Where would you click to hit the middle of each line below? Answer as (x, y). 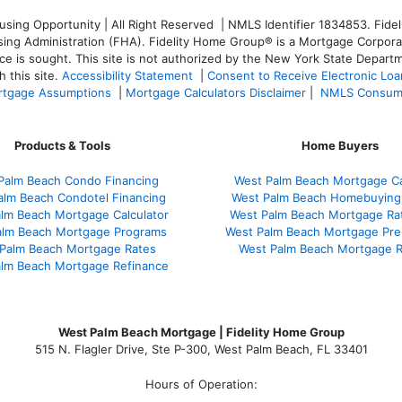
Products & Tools (62, 145)
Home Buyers (340, 145)
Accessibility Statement (127, 75)
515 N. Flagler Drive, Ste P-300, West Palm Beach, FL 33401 (201, 349)
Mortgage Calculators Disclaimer (216, 92)
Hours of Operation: (201, 384)
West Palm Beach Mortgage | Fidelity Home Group (201, 332)
